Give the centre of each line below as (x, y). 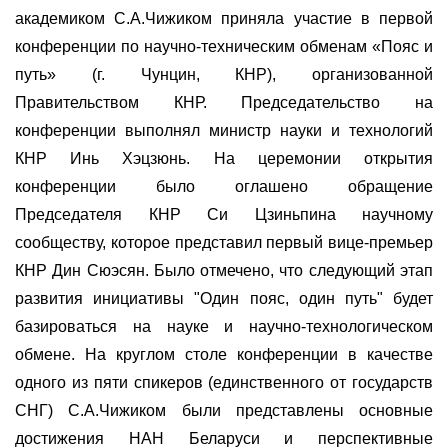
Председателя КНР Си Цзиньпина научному (224, 215)
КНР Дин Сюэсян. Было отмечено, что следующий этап (224, 271)
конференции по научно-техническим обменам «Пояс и (224, 47)
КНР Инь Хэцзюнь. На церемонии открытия (224, 159)
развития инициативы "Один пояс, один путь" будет (224, 299)
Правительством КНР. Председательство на (224, 103)
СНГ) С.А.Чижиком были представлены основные (224, 411)
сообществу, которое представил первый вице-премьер (224, 243)
